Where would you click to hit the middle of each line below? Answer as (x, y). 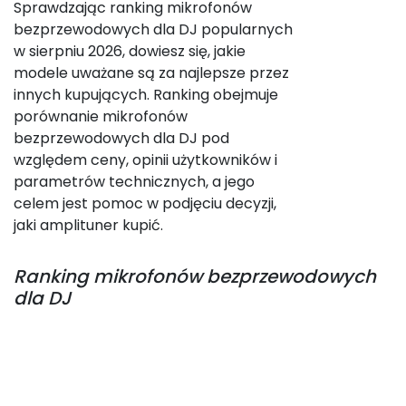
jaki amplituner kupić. (88, 225)
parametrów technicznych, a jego (134, 182)
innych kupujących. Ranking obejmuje (146, 95)
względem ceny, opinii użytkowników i (145, 160)
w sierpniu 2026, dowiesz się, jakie (130, 51)
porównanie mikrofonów (101, 116)
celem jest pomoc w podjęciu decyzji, (145, 203)
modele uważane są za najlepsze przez (151, 73)
